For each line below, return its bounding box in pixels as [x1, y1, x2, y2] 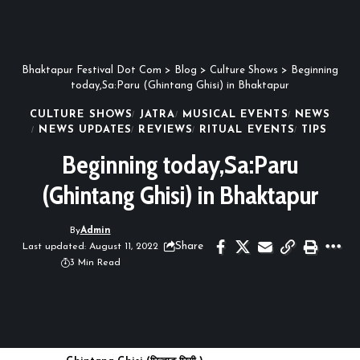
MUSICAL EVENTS [182, 108, 288, 120]
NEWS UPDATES [39, 124, 133, 135]
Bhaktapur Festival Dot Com [22, 64, 162, 76]
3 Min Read [69, 257, 121, 268]
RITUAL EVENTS [199, 124, 296, 135]
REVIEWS [138, 124, 194, 135]
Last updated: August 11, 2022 [22, 241, 158, 252]
